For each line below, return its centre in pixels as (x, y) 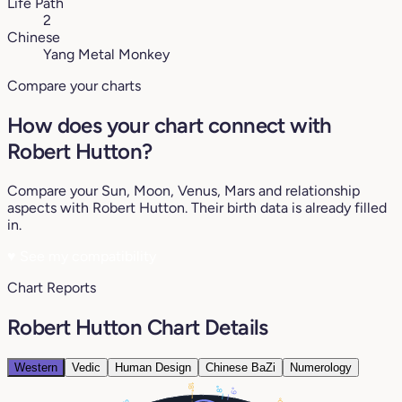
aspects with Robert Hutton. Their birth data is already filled (197, 207)
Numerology (321, 367)
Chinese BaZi (240, 367)
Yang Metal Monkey (106, 55)
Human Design (153, 367)
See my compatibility (86, 256)
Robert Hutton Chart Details (138, 327)
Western (36, 367)
